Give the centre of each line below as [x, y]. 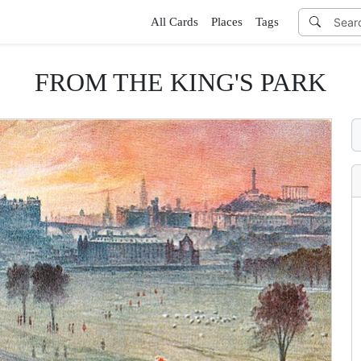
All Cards [174, 22]
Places [226, 22]
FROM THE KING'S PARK [180, 82]
